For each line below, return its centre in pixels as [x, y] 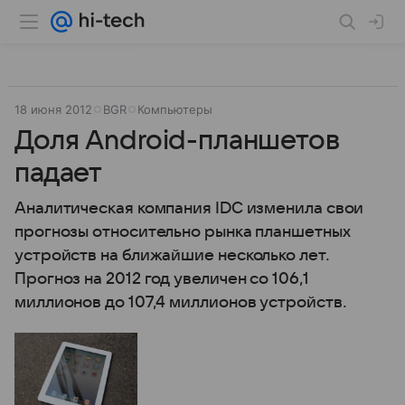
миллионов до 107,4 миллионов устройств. [181, 302]
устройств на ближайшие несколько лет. [172, 255]
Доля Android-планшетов [177, 141]
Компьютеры [175, 109]
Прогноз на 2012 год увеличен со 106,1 [162, 279]
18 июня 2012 [53, 109]
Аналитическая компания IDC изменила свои [189, 208]
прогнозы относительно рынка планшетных [183, 232]
